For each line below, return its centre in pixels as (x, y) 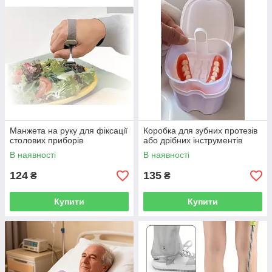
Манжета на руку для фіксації (69, 131)
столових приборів (46, 140)
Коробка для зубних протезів (200, 131)
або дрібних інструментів (193, 140)
